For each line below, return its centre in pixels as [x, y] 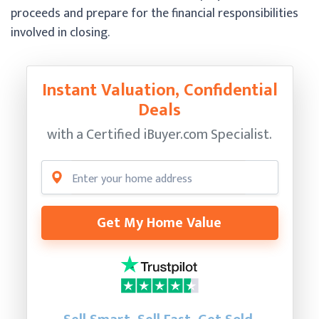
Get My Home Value [159, 223]
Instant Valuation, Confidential [159, 90]
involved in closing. [60, 32]
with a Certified [95, 134]
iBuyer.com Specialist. [208, 134]
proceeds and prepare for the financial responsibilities [155, 13]
